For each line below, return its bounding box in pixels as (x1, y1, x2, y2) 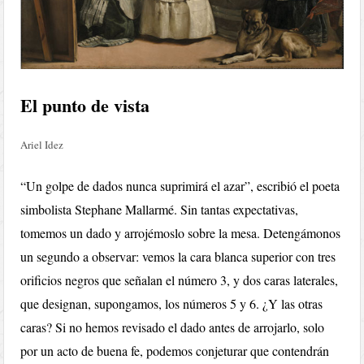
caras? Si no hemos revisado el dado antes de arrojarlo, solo (20, 318, 325, 336)
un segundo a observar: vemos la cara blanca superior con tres (20, 248, 336, 265)
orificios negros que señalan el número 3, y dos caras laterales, (20, 271, 339, 288)
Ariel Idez (20, 137, 64, 152)
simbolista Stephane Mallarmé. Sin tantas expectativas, (20, 201, 299, 218)
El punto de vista (20, 92, 150, 119)
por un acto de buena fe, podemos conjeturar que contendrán (20, 342, 330, 359)
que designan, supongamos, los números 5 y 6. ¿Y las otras (20, 295, 323, 312)
